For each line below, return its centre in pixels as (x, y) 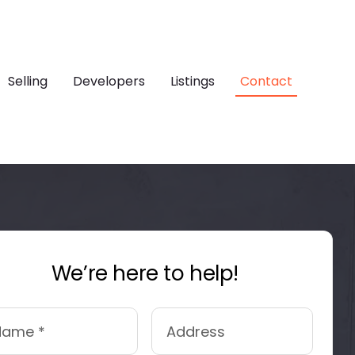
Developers (109, 81)
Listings (193, 81)
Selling (28, 81)
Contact (267, 81)
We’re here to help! (145, 274)
